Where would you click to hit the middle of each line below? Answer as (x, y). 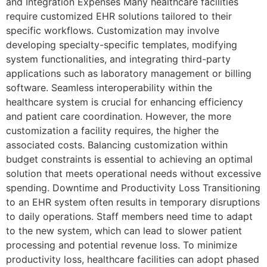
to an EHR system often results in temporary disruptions (133, 202)
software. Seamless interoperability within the (109, 88)
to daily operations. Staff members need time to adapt (129, 217)
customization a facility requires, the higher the (112, 131)
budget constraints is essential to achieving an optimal (129, 159)
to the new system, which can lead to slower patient (124, 231)
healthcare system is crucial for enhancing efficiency (125, 102)
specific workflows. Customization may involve (113, 31)
